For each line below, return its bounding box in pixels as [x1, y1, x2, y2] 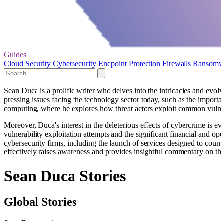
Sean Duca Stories [4, 167, 126, 185]
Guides [4, 50, 26, 59]
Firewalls [162, 59, 191, 68]
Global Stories [4, 195, 76, 209]
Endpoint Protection [98, 59, 160, 68]
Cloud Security [4, 59, 51, 68]
